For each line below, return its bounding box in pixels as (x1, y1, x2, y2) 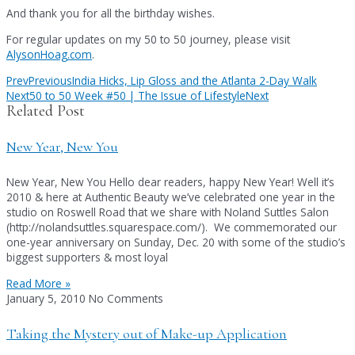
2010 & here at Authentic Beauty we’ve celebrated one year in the (6, 189, 335, 205)
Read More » (6, 275, 71, 291)
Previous (29, 72, 72, 88)
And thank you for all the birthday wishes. (6, 6, 215, 21)
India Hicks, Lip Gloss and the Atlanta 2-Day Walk (72, 72, 317, 88)
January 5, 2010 (6, 290, 89, 306)
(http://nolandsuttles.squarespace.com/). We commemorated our (6, 219, 337, 235)
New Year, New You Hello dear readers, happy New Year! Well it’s (6, 174, 334, 190)
